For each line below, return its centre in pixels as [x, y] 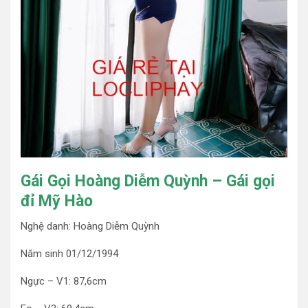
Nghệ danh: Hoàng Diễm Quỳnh [90, 227]
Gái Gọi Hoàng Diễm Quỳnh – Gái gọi [148, 181]
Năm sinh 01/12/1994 [69, 254]
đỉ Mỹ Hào [57, 201]
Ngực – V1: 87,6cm [64, 282]
